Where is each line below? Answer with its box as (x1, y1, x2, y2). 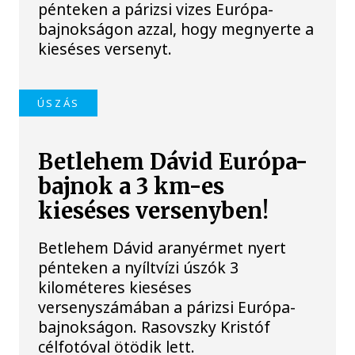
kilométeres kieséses (38, 277, 193, 299)
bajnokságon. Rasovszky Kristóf (38, 316, 271, 338)
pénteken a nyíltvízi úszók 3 (38, 257, 239, 279)
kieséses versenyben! (38, 197, 269, 225)
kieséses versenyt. (38, 38, 173, 60)
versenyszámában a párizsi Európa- (38, 296, 296, 319)
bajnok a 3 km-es (38, 172, 225, 200)
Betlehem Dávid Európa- (38, 147, 309, 176)
